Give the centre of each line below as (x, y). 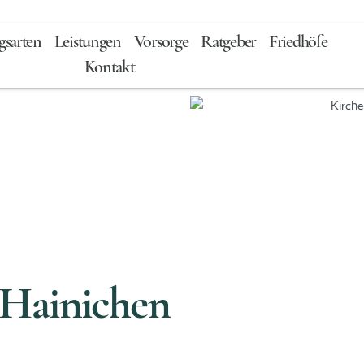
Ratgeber (228, 43)
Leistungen (87, 43)
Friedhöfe (298, 43)
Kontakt (109, 68)
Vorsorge (161, 43)
